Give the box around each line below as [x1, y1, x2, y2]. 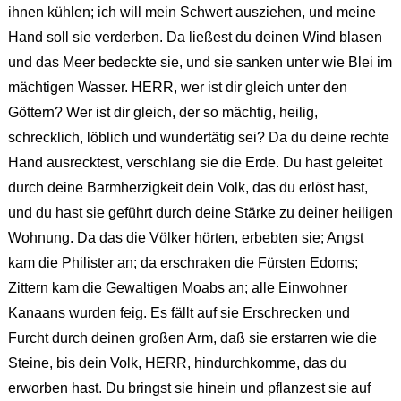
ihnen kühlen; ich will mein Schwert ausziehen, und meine [7, 4, 376, 21]
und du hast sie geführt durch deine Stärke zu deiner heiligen [7, 205, 393, 221]
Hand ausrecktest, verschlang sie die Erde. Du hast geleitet [7, 155, 382, 171]
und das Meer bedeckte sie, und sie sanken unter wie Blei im [7, 55, 392, 71]
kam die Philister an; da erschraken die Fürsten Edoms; [7, 255, 358, 271]
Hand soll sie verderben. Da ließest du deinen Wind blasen [7, 30, 382, 46]
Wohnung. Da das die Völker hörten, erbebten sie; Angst [7, 230, 363, 246]
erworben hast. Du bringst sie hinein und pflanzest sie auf [7, 380, 371, 397]
